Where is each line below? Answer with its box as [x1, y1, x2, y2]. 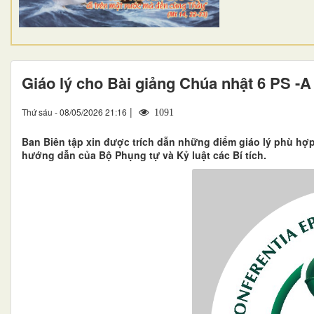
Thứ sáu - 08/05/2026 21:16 [22, 105, 127, 118]
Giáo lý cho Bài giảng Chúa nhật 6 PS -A [22, 71, 311, 94]
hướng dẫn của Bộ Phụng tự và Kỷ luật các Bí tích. [22, 147, 266, 162]
